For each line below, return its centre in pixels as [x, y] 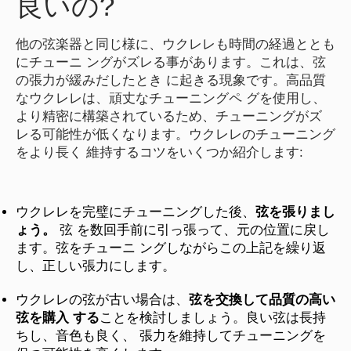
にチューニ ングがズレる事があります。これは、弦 [171, 62]
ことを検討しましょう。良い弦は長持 [213, 317]
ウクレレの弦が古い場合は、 [102, 299]
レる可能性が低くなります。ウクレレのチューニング [175, 134]
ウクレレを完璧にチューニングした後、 [136, 212]
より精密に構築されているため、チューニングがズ [169, 116]
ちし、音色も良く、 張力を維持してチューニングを [171, 335]
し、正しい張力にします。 [96, 266]
